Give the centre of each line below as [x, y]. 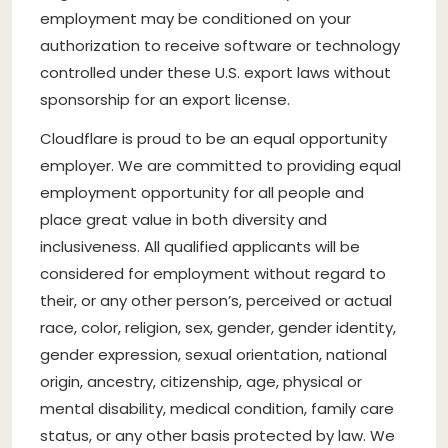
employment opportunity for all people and [202, 192]
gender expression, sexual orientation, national [213, 354]
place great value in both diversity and [183, 219]
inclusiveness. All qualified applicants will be [200, 246]
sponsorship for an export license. [165, 99]
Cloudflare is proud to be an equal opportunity [213, 138]
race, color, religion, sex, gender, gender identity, [218, 327]
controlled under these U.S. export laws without [215, 72]
